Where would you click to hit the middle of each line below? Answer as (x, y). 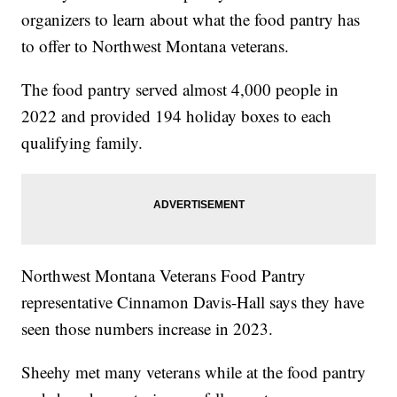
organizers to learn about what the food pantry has (191, 19)
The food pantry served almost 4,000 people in (180, 89)
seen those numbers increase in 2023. (148, 328)
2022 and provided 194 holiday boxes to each (177, 115)
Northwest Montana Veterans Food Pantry (164, 275)
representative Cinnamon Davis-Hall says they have (193, 301)
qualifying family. (82, 142)
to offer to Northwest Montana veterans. (156, 45)
